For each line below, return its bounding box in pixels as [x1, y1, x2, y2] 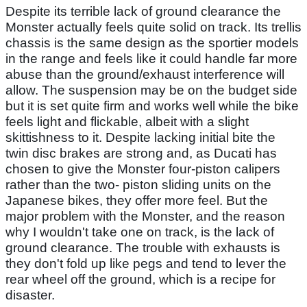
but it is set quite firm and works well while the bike [5, 98, 299, 113]
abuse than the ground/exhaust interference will [5, 66, 284, 82]
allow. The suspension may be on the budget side [5, 82, 297, 97]
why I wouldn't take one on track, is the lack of [5, 224, 274, 239]
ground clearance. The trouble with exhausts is [5, 240, 280, 255]
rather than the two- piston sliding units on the [5, 177, 271, 192]
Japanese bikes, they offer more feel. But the [5, 193, 268, 208]
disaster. [5, 287, 55, 302]
